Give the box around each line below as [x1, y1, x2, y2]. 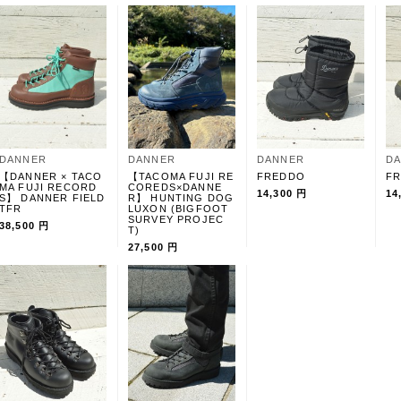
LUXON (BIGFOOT [128, 203, 229, 214]
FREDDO [257, 171, 305, 182]
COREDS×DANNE [128, 182, 222, 192]
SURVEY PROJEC [128, 214, 225, 225]
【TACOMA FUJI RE [128, 171, 235, 182]
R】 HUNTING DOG [128, 192, 235, 203]
